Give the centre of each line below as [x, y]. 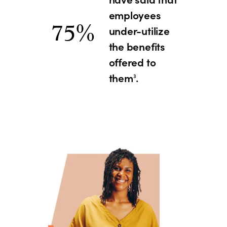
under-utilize [139, 31]
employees [135, 15]
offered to [132, 62]
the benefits [137, 47]
